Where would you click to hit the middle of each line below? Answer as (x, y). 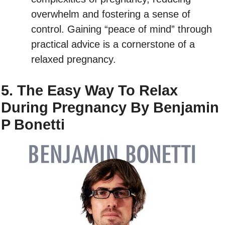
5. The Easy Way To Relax (89, 90)
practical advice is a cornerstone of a (113, 44)
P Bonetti (33, 124)
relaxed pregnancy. (74, 59)
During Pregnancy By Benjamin (110, 107)
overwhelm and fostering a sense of (111, 14)
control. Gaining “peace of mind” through (122, 29)
